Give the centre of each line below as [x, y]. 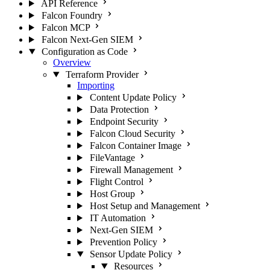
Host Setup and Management [145, 206]
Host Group [112, 194]
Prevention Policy [123, 242]
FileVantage [112, 158]
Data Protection [119, 109]
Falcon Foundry [72, 15]
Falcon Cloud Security [132, 133]
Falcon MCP [65, 27]
